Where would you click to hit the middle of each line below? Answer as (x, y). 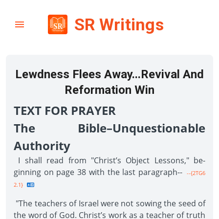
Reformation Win (109, 90)
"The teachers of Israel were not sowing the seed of (109, 203)
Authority (42, 145)
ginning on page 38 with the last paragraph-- (98, 172)
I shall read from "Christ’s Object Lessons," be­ (109, 160)
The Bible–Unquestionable (109, 128)
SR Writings (119, 24)
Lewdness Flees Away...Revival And (109, 74)
